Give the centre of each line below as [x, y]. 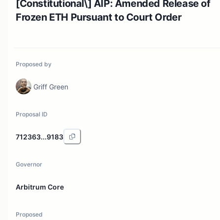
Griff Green [51, 86]
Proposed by [34, 64]
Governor [29, 164]
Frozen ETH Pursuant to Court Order [99, 17]
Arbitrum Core [40, 187]
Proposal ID [32, 114]
